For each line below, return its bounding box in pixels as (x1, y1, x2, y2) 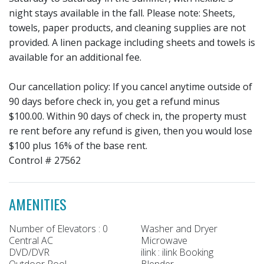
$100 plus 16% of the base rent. (9, 138, 147, 152)
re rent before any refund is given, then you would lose (9, 124, 252, 137)
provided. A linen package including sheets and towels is (9, 35, 255, 49)
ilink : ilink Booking (141, 245, 213, 259)
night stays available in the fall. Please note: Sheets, (9, 6, 235, 19)
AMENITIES (9, 193, 67, 214)
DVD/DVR (9, 245, 49, 259)
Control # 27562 (9, 153, 81, 167)
